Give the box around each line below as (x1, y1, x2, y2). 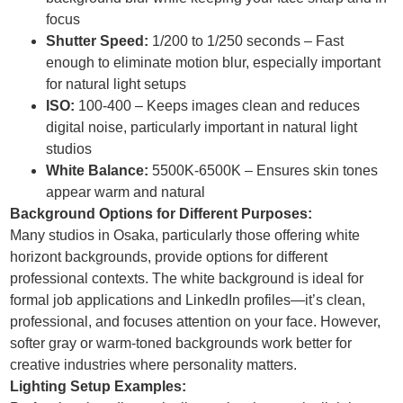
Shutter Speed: (46, 33, 149, 49)
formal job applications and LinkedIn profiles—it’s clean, (10, 292, 366, 309)
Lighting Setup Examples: (10, 379, 187, 395)
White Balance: (46, 163, 149, 179)
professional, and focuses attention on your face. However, (10, 314, 381, 330)
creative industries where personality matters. (10, 357, 298, 373)
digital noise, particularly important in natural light (46, 120, 358, 136)
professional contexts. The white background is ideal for (10, 271, 364, 287)
